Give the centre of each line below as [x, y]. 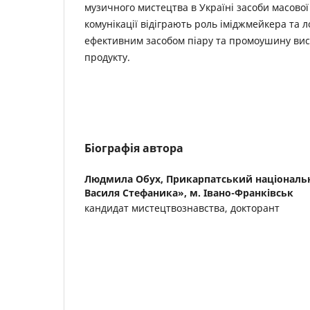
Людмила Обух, [125, 179]
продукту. [107, 57]
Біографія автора [134, 148]
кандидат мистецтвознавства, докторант [182, 208]
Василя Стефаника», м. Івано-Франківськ [189, 193]
